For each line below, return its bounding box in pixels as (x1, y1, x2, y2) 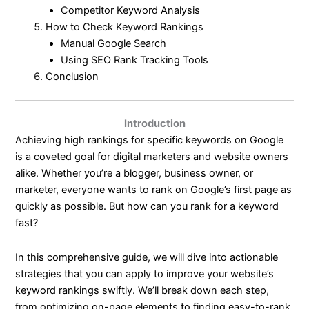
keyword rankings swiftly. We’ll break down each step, (15, 283, 270, 297)
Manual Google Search (61, 37, 167, 50)
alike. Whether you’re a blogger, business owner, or (15, 167, 254, 180)
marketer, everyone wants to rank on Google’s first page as (15, 183, 292, 197)
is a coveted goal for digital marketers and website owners (15, 150, 289, 163)
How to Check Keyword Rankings (46, 20, 204, 33)
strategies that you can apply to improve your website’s (15, 267, 275, 280)
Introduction (123, 117, 186, 130)
